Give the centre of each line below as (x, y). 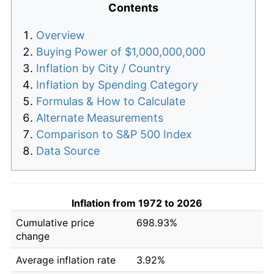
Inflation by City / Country (103, 68)
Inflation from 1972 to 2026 (137, 203)
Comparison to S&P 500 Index (114, 134)
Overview (61, 35)
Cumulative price (55, 222)
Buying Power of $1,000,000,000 (121, 51)
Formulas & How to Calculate (111, 101)
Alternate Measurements (100, 117)
